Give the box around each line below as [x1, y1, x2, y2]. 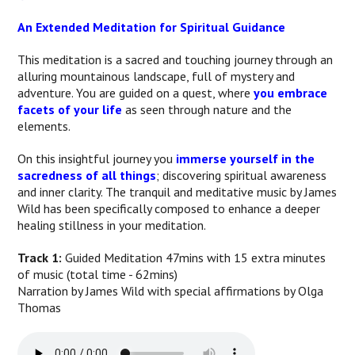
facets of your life [17, 101, 123, 117]
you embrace [254, 85, 328, 101]
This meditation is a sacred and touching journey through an [17, 52, 334, 67]
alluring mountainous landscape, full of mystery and [17, 68, 296, 84]
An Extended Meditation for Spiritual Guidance [17, 19, 286, 35]
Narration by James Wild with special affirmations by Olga [17, 283, 324, 299]
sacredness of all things [17, 167, 157, 183]
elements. [17, 118, 71, 134]
